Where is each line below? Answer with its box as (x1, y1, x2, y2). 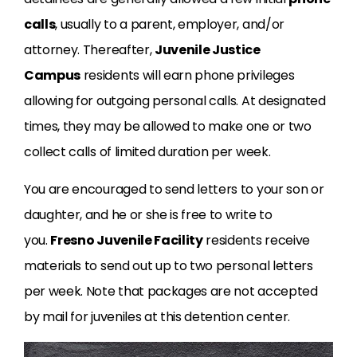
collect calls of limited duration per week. (24, 143, 271, 162)
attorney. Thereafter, (24, 41, 155, 60)
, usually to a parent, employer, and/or (55, 15, 284, 34)
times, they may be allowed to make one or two (24, 117, 312, 136)
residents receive (202, 231, 310, 250)
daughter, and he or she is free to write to (24, 206, 273, 225)
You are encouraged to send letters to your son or (24, 180, 324, 199)
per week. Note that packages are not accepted (24, 282, 318, 301)
